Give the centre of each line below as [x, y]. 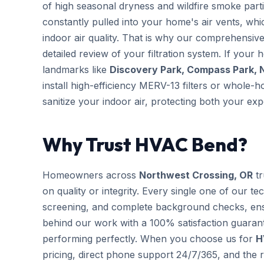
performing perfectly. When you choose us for [149, 239]
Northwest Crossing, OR [196, 175]
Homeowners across [91, 175]
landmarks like [76, 70]
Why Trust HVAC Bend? [145, 144]
